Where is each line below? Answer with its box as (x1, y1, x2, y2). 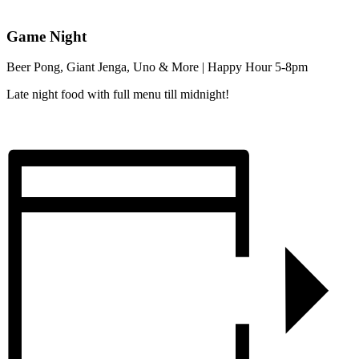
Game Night (6, 27, 87, 45)
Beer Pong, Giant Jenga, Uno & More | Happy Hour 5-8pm (6, 60, 308, 75)
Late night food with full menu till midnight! (6, 87, 229, 102)
